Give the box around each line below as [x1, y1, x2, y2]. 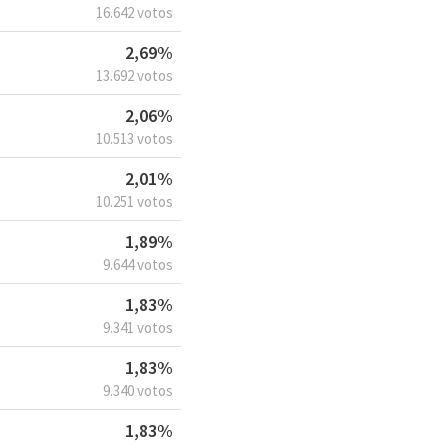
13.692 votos [96, 66, 173, 86]
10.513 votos [96, 129, 173, 149]
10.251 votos [96, 192, 173, 212]
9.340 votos [103, 381, 173, 401]
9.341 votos [103, 318, 173, 338]
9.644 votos [103, 255, 173, 275]
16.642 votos [96, 3, 173, 23]
